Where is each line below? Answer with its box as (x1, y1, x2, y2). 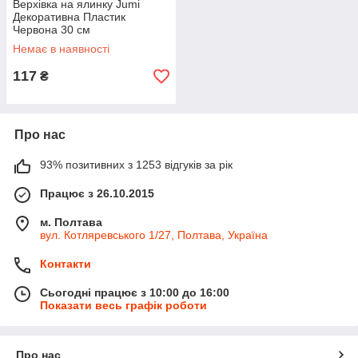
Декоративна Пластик (13, 10, 125, 23)
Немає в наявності (13, 42, 109, 55)
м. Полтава (40, 216, 102, 229)
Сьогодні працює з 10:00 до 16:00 (40, 286, 229, 299)
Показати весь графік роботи (40, 299, 207, 312)
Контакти (40, 257, 91, 270)
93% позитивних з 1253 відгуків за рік (40, 158, 233, 171)
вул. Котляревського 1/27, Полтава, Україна (40, 229, 268, 241)
